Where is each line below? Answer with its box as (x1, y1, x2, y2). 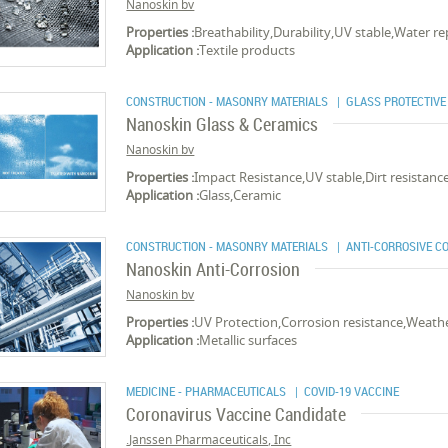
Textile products (199, 41, 296, 59)
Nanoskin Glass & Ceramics (126, 112, 319, 136)
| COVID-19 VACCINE (289, 382, 400, 400)
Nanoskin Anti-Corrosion (126, 257, 301, 281)
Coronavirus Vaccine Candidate (126, 402, 347, 426)
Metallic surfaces (199, 331, 298, 349)
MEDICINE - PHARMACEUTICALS (126, 382, 290, 400)
